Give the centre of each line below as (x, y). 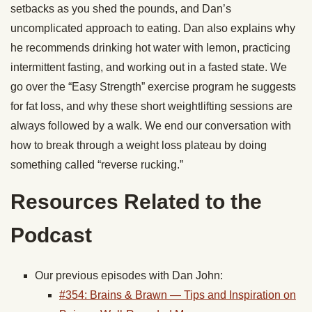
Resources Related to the (136, 202)
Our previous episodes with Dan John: (129, 275)
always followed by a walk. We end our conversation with (151, 126)
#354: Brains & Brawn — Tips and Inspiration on (178, 295)
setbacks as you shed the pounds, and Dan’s (121, 9)
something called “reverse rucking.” (97, 165)
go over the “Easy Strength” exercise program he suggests (153, 87)
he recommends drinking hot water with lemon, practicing (150, 48)
